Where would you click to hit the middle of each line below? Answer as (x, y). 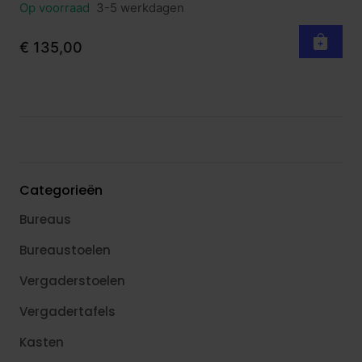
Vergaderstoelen (72, 281)
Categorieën (61, 191)
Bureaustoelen (65, 250)
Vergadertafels (67, 312)
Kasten (42, 343)
